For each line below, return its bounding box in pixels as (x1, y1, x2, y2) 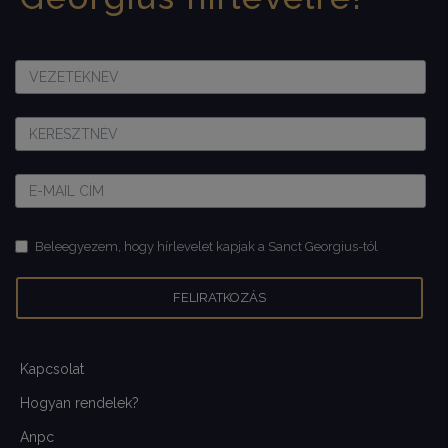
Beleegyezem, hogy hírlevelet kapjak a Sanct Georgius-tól (35, 239, 378, 255)
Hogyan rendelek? (20, 394, 139, 411)
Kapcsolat (20, 360, 84, 377)
